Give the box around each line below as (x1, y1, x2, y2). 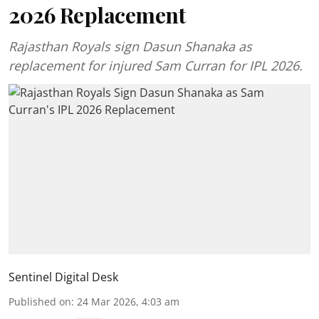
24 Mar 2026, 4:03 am (77, 294, 179, 308)
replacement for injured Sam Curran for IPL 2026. (9, 57, 303, 74)
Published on (9, 294, 71, 308)
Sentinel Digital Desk (9, 268, 118, 285)
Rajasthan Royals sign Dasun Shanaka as (9, 38, 252, 55)
